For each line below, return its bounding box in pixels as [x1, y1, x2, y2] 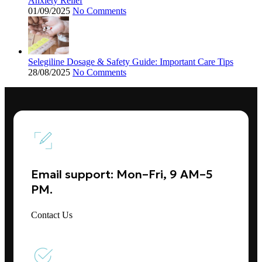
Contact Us [31, 210, 75, 220]
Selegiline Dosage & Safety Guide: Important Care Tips [28, 57, 233, 67]
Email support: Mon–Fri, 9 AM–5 [31, 167, 213, 182]
